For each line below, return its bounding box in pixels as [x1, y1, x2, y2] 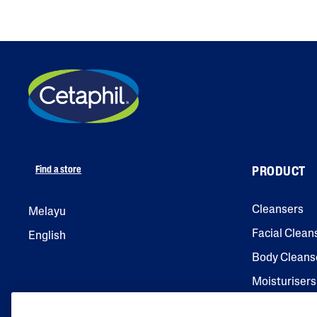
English [28, 231, 66, 243]
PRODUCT [252, 166, 306, 180]
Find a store [35, 165, 82, 176]
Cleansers [252, 204, 304, 217]
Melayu [28, 207, 66, 219]
